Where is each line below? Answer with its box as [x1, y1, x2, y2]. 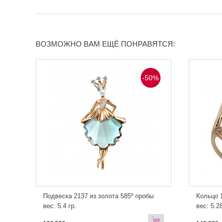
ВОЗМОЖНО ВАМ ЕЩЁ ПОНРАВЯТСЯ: [36, 40, 175, 49]
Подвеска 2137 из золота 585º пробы [43, 192, 154, 200]
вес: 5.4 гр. [43, 202, 76, 210]
